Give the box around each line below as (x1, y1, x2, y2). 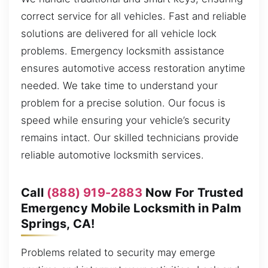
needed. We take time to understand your (21, 79, 218, 92)
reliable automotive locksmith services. (21, 148, 204, 161)
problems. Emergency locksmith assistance (21, 44, 224, 57)
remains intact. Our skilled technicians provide (21, 131, 239, 144)
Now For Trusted (142, 185, 244, 200)
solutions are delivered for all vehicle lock (21, 27, 217, 39)
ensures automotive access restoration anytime (21, 62, 245, 74)
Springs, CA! (21, 216, 95, 231)
